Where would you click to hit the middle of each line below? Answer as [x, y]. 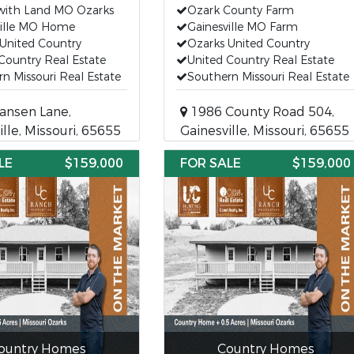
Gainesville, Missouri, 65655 [264, 131]
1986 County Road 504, [260, 112]
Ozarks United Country [248, 44]
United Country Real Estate [260, 60]
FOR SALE [210, 163]
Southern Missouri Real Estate [268, 77]
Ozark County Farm [240, 11]
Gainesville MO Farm [242, 27]
